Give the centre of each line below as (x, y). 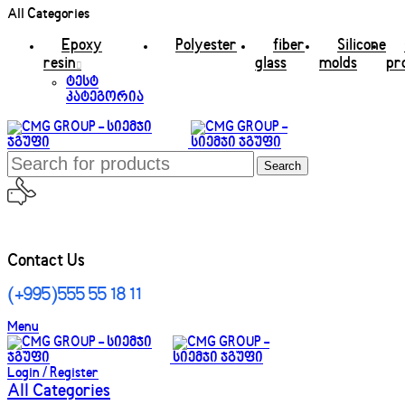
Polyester (206, 46)
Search (283, 166)
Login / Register (53, 373)
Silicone (362, 46)
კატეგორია (105, 98)
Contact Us (46, 261)
